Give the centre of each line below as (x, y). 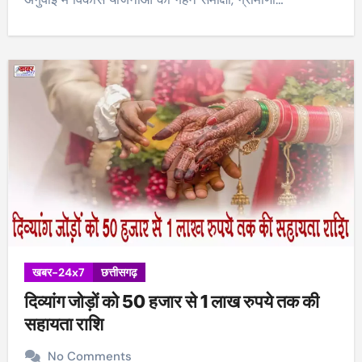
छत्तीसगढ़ (119, 273)
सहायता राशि (63, 324)
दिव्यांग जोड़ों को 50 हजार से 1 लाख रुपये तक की (171, 302)
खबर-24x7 (58, 273)
